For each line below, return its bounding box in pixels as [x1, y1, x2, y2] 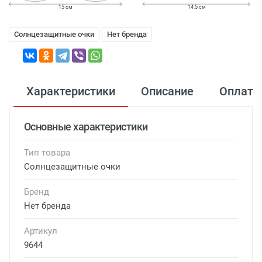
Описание [141, 84, 194, 98]
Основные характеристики [24, 120, 148, 133]
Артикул [24, 225, 57, 236]
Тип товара [24, 147, 70, 158]
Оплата [219, 84, 260, 98]
